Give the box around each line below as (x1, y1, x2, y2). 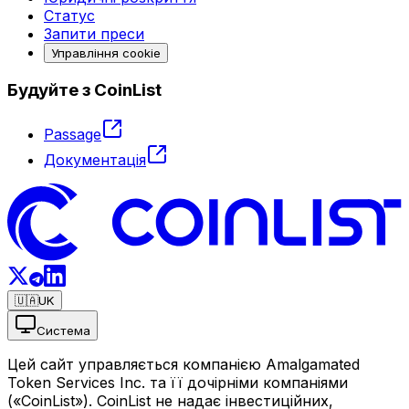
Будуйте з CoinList (7, 79, 162, 101)
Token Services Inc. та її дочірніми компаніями (7, 372, 348, 392)
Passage (44, 125, 101, 144)
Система (37, 322, 90, 338)
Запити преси (44, 24, 144, 43)
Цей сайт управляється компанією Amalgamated (7, 354, 360, 373)
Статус (44, 5, 95, 25)
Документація (44, 151, 146, 170)
